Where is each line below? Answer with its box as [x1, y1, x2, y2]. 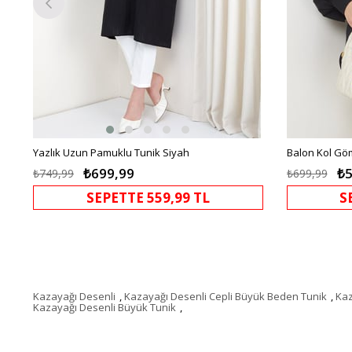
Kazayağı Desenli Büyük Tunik [33, 299, 176, 314]
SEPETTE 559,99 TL [86, 188, 210, 207]
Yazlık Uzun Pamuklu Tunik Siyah [33, 145, 189, 159]
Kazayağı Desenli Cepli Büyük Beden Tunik [124, 288, 327, 303]
